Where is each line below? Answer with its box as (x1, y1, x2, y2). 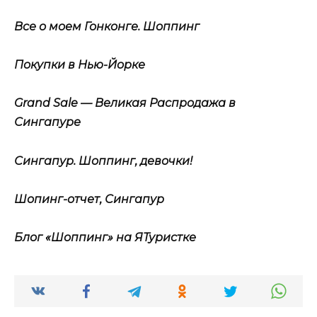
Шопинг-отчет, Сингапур (14, 192, 164, 206)
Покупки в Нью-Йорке (14, 58, 145, 72)
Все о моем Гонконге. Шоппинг (14, 20, 200, 34)
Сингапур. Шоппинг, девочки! (14, 154, 192, 168)
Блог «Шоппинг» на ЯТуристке (14, 231, 196, 245)
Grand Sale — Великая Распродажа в (14, 96, 236, 110)
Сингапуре (14, 115, 81, 129)
